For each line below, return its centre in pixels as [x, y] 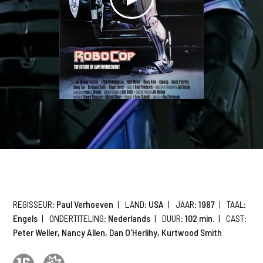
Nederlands [129, 218]
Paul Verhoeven [84, 204]
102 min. [199, 218]
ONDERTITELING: [78, 218]
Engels [26, 218]
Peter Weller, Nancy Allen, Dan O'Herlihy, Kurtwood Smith [118, 232]
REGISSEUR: [34, 204]
